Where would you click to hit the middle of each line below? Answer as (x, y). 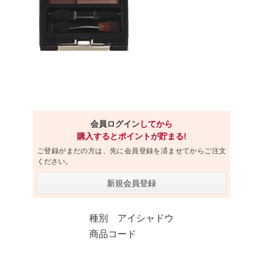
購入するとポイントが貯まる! (131, 136)
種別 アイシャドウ (131, 218)
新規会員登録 (131, 183)
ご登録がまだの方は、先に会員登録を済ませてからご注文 (131, 151)
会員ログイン (115, 124)
